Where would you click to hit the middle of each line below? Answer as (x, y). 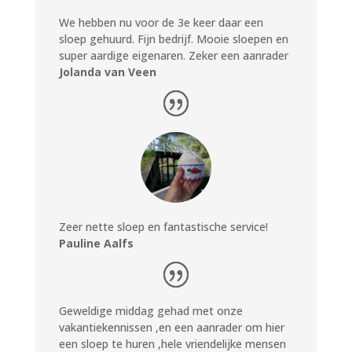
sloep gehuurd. (98, 38)
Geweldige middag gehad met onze (150, 311)
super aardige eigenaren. (123, 55)
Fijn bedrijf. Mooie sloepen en (213, 38)
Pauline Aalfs (96, 243)
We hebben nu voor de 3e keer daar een (161, 22)
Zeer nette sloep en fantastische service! (163, 226)
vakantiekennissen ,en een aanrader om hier (171, 328)
